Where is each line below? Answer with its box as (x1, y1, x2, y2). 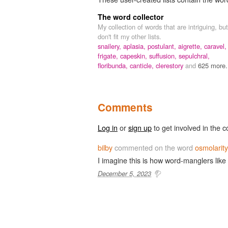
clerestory (156, 60, 185, 70)
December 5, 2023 (98, 168, 151, 178)
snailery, (98, 41, 123, 51)
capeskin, (120, 50, 149, 61)
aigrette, (178, 41, 204, 51)
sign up (128, 122, 152, 133)
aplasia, (123, 41, 148, 51)
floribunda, (98, 60, 130, 70)
